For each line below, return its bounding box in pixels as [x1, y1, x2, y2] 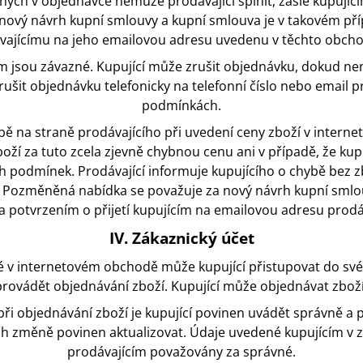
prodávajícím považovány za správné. [67, 343, 296, 361]
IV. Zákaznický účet [109, 228, 254, 249]
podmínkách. [142, 96, 221, 115]
